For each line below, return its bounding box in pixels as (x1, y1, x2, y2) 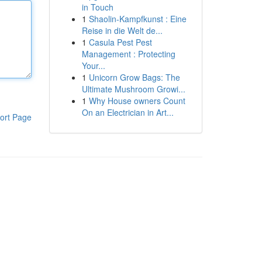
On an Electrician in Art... (81, 106, 174, 118)
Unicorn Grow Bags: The (88, 71, 180, 83)
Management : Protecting (81, 48, 175, 60)
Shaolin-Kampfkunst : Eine (88, 13, 187, 25)
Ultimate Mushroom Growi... (81, 83, 185, 95)
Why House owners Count (88, 95, 185, 106)
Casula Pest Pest (88, 36, 152, 48)
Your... (81, 60, 105, 71)
